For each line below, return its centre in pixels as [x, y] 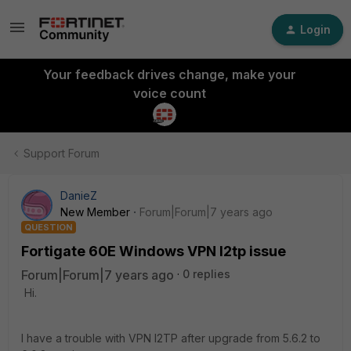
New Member [95, 212]
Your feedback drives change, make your [169, 74]
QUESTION [49, 227]
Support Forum [62, 153]
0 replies [206, 274]
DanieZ [79, 195]
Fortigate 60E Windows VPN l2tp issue [154, 251]
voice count [169, 93]
